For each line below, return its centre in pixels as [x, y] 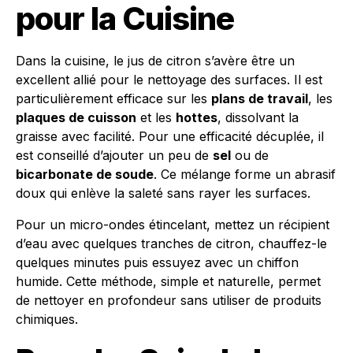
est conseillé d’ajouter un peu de [114, 155]
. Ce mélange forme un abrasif [245, 174]
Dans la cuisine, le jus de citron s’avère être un [155, 61]
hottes [197, 117]
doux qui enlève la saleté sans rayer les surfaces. [163, 193]
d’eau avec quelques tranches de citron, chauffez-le [171, 243]
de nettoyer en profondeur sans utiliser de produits [169, 300]
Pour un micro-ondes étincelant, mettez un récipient [173, 225]
